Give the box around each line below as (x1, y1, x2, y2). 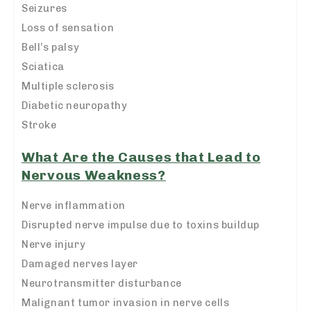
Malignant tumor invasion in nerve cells (22, 296, 230, 309)
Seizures (22, 2, 67, 15)
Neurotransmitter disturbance (22, 276, 182, 289)
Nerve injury (22, 237, 86, 251)
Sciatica (22, 60, 65, 74)
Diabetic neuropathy (22, 99, 128, 112)
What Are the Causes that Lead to (22, 149, 261, 165)
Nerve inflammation (22, 199, 126, 212)
